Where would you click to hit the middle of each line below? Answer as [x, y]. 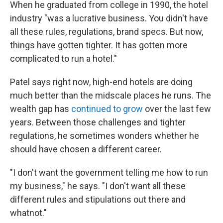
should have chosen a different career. [86, 149]
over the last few [177, 109]
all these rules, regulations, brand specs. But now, [107, 32]
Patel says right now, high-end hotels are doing [101, 82]
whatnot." [28, 213]
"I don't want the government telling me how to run [109, 173]
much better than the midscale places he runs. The [111, 96]
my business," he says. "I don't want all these [98, 186]
